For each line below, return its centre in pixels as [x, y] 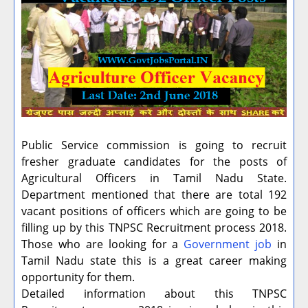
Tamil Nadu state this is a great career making [154, 261]
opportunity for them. [78, 277]
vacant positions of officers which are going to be [154, 211]
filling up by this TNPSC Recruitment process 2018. [154, 228]
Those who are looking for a [103, 244]
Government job [228, 244]
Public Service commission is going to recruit [154, 145]
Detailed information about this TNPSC [154, 294]
